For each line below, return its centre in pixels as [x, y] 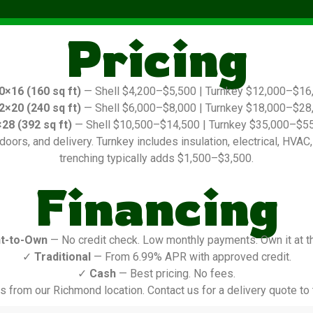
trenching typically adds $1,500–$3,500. [156, 159]
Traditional [62, 257]
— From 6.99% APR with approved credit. [191, 257]
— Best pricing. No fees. [176, 274]
